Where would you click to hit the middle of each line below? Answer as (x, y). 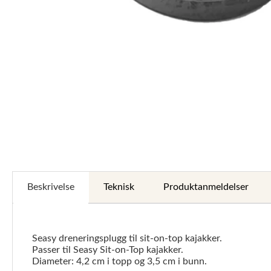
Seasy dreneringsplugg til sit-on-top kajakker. (127, 239)
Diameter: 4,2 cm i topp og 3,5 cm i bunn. (119, 262)
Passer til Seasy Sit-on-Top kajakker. (108, 250)
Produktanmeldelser (206, 187)
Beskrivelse (51, 187)
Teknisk (119, 187)
